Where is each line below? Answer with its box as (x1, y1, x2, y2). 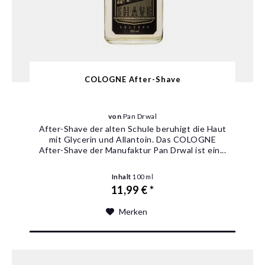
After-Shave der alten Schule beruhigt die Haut (38, 124, 227, 134)
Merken (119, 206, 148, 217)
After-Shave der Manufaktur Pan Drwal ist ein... (38, 145, 227, 156)
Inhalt (111, 173, 133, 181)
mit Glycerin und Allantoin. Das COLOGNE (49, 134, 216, 145)
